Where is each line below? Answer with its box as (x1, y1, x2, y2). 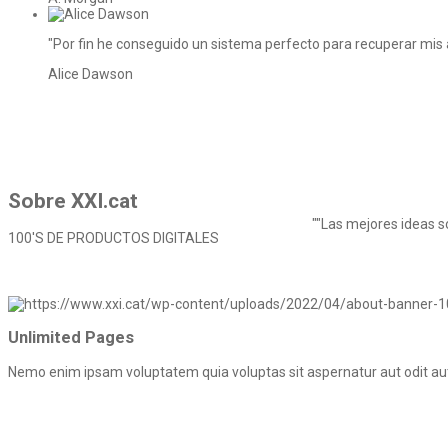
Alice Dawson (48, 66, 133, 83)
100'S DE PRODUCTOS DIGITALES (8, 230, 219, 247)
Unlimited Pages (8, 328, 134, 348)
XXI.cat (71, 188, 138, 213)
